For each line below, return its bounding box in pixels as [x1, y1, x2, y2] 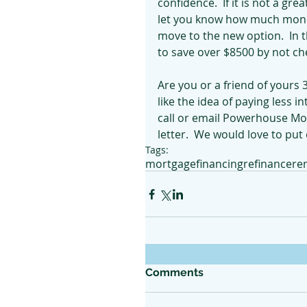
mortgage [145, 156, 196, 171]
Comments [145, 266, 204, 279]
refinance [243, 156, 292, 171]
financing [196, 156, 243, 171]
